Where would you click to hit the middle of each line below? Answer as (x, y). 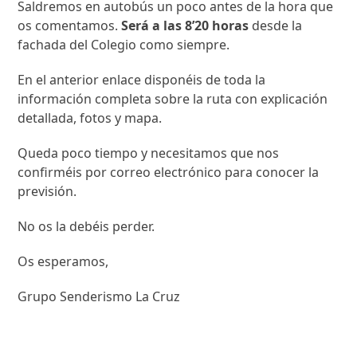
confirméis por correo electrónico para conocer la (169, 172)
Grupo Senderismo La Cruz (99, 296)
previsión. (47, 191)
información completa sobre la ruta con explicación (173, 99)
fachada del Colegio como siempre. (124, 45)
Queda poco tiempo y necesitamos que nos (149, 153)
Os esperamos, (63, 261)
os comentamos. (70, 25)
